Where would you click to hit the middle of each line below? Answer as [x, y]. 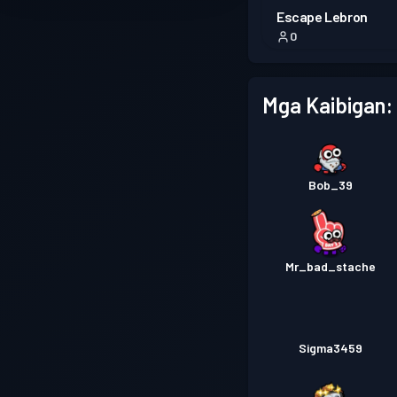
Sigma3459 [331, 348]
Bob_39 [331, 185]
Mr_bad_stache [331, 267]
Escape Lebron [322, 17]
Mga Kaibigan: [327, 105]
